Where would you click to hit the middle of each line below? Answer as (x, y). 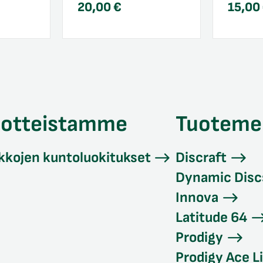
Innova (197, 197)
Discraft (201, 157)
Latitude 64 (212, 217)
